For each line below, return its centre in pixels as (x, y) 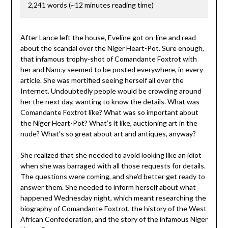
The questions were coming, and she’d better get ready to (112, 176)
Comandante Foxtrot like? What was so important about (109, 112)
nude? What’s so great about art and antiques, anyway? (108, 133)
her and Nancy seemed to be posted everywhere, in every (111, 69)
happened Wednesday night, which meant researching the (113, 197)
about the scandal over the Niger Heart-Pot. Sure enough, (112, 48)
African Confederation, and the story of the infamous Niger (114, 219)
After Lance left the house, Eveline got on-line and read (108, 37)
